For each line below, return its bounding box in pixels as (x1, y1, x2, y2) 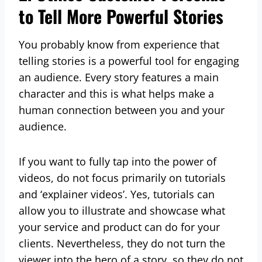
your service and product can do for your (19, 219, 220, 234)
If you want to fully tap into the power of (19, 154, 216, 168)
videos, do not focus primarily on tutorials (19, 170, 226, 185)
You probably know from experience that (19, 37, 219, 51)
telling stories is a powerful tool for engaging (19, 53, 239, 68)
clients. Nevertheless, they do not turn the (19, 236, 225, 250)
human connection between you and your (19, 102, 225, 117)
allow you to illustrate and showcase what (19, 203, 225, 218)
